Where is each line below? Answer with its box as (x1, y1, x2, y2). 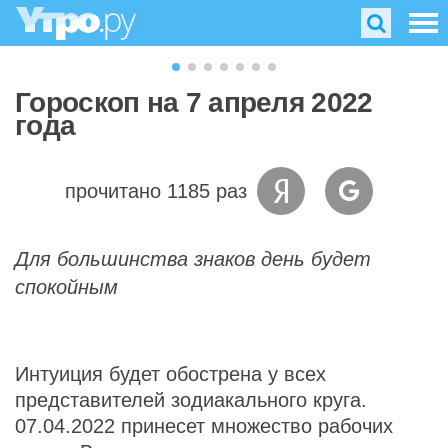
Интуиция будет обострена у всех (15, 363, 326, 385)
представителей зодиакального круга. (15, 389, 367, 411)
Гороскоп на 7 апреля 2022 (15, 87, 373, 118)
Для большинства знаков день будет (15, 248, 371, 270)
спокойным (15, 276, 118, 298)
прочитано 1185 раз (65, 180, 247, 202)
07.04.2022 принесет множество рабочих (15, 415, 393, 437)
